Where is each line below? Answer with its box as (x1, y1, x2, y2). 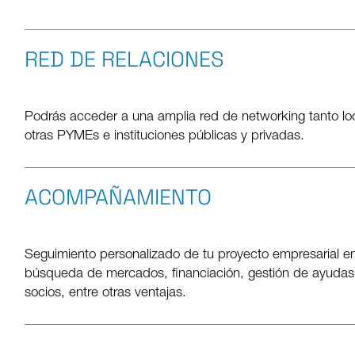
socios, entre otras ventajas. (25, 287, 187, 301)
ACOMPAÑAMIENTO (25, 183, 212, 211)
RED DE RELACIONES (25, 45, 225, 73)
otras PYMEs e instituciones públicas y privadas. (25, 130, 305, 144)
